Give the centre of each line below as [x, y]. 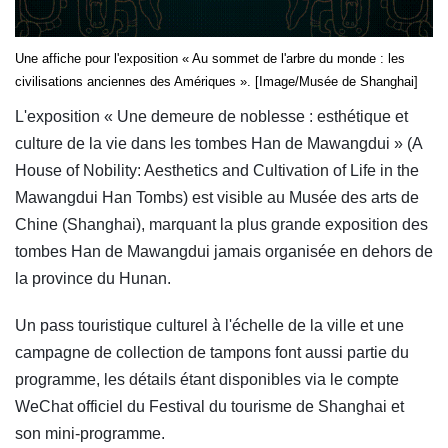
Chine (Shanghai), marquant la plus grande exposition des [221, 225]
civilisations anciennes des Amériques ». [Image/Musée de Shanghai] [216, 82]
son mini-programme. [90, 434]
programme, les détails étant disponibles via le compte [207, 380]
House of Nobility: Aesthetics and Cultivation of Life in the [217, 171]
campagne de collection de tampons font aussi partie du [212, 353]
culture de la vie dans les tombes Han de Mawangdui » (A [218, 144]
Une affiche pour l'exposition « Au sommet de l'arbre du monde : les [210, 59]
